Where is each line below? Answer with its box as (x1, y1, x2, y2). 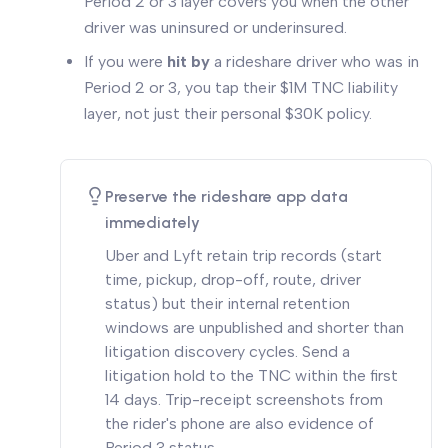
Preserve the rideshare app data (105, 187, 348, 206)
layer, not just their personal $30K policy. (84, 104, 372, 123)
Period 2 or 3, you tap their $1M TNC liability (84, 78, 398, 97)
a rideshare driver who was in (210, 52, 419, 71)
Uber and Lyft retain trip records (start (105, 246, 382, 265)
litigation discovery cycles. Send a (105, 342, 350, 361)
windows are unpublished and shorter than (105, 318, 404, 337)
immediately (105, 213, 200, 232)
